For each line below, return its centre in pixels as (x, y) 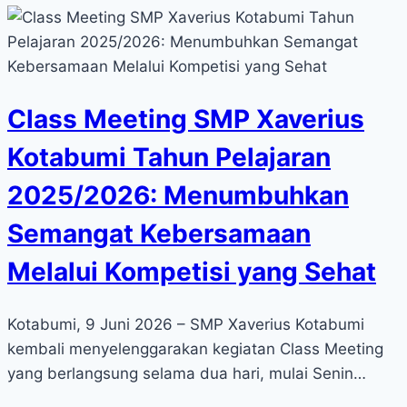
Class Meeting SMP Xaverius (186, 119)
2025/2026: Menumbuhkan (178, 196)
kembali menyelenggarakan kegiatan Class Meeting (195, 348)
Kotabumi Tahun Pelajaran (169, 158)
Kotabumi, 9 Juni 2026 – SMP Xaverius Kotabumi (186, 324)
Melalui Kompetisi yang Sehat (192, 272)
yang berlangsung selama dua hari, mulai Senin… (187, 373)
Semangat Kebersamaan (159, 234)
